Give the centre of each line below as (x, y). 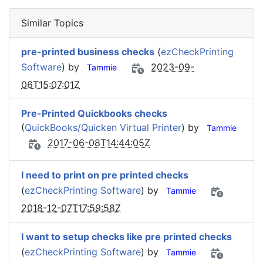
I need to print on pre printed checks (105, 175)
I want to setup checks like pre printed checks (127, 237)
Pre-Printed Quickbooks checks (94, 113)
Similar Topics (52, 23)
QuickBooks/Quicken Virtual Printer (103, 127)
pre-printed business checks (88, 52)
